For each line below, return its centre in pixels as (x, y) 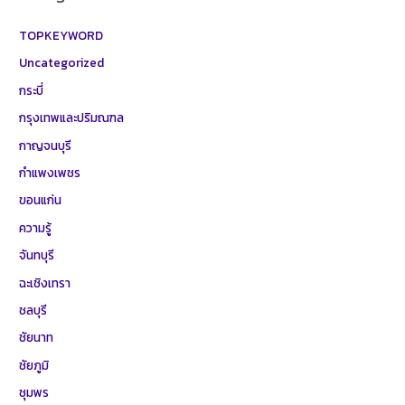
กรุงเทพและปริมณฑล (72, 118)
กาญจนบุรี (46, 145)
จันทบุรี (37, 255)
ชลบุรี (33, 311)
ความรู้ (36, 227)
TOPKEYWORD (61, 35)
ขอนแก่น (41, 200)
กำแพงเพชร (50, 172)
